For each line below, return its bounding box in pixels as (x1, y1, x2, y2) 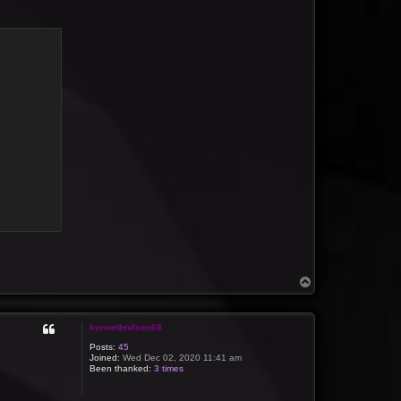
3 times (154, 363, 184, 374)
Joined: (90, 353, 121, 363)
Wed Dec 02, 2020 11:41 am (120, 353, 243, 363)
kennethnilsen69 (90, 322, 163, 333)
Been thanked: (90, 363, 152, 374)
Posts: (90, 342, 116, 353)
